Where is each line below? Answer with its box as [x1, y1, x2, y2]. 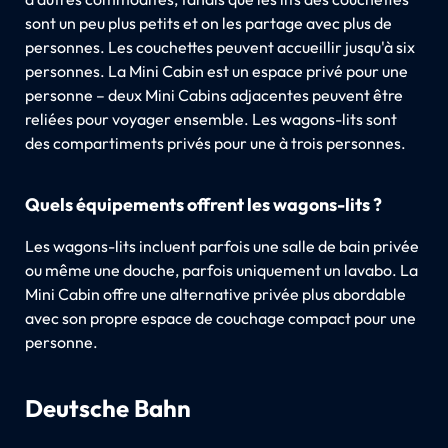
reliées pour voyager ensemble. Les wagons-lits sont [24, 108, 397, 129]
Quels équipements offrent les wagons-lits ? [24, 192, 382, 216]
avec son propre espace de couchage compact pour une [24, 307, 416, 328]
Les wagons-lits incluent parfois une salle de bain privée [24, 235, 419, 256]
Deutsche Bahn [24, 392, 191, 423]
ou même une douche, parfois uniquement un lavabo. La [24, 259, 418, 280]
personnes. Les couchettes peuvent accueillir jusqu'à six [24, 36, 415, 57]
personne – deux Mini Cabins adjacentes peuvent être [24, 84, 403, 105]
